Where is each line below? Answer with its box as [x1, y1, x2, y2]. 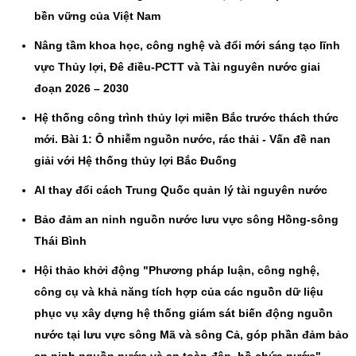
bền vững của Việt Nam [34, 10, 161, 23]
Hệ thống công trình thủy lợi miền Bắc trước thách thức [34, 111, 339, 125]
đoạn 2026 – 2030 [34, 82, 129, 95]
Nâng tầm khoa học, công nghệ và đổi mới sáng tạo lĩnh [34, 39, 340, 52]
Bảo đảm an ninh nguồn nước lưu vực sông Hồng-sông [34, 213, 339, 226]
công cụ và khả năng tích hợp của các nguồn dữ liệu [34, 285, 323, 299]
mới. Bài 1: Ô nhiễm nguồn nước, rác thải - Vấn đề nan [34, 133, 331, 146]
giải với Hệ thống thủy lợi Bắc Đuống [34, 154, 237, 168]
